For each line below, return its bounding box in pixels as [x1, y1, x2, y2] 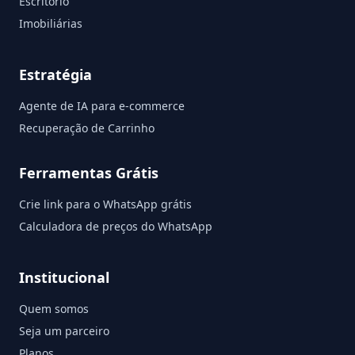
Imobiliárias [19, 15, 82, 31]
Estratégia [19, 64, 92, 84]
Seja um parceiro [19, 323, 109, 338]
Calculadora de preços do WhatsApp [19, 218, 212, 234]
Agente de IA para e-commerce [19, 97, 185, 113]
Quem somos [19, 300, 89, 316]
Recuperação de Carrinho [19, 120, 155, 136]
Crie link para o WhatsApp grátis [19, 196, 192, 212]
